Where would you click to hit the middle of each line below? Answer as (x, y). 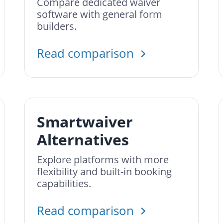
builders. (57, 26)
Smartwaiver (85, 122)
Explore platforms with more (103, 160)
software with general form (100, 14)
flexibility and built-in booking (104, 171)
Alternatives (83, 140)
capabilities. (64, 183)
